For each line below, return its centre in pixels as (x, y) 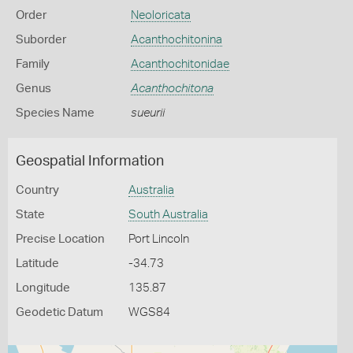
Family (33, 64)
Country (37, 190)
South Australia (168, 215)
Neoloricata (160, 15)
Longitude (43, 288)
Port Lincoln (158, 239)
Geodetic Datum (59, 312)
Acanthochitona (172, 89)
